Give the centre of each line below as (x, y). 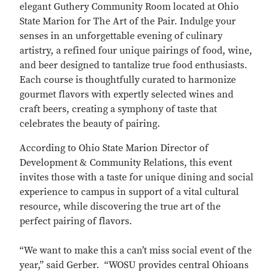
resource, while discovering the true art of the (120, 207)
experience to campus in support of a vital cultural (129, 192)
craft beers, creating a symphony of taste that (118, 109)
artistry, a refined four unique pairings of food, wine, (136, 51)
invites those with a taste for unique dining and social (136, 178)
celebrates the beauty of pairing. (90, 124)
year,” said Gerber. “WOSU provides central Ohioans (134, 265)
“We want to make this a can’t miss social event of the (136, 251)
